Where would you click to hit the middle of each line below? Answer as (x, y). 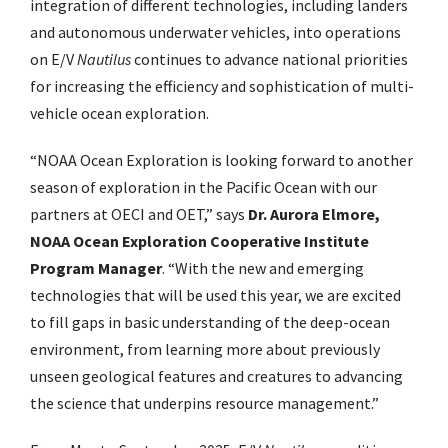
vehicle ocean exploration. (121, 113)
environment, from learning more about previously (205, 349)
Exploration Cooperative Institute (245, 241)
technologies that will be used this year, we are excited (215, 295)
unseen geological (92, 376)
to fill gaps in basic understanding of (155, 322)
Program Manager (96, 268)
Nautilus (105, 59)
